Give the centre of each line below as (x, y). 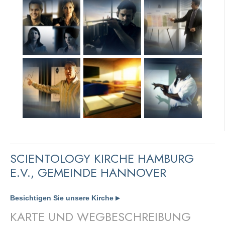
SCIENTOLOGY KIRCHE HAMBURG (102, 158)
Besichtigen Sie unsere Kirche (63, 198)
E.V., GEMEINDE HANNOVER (88, 172)
